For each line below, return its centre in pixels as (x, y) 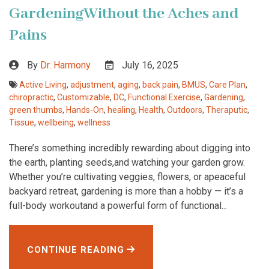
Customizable (83, 98)
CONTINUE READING (77, 250)
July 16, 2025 (149, 65)
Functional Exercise (164, 98)
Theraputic (227, 110)
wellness (94, 123)
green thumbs (36, 110)
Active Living (43, 85)
